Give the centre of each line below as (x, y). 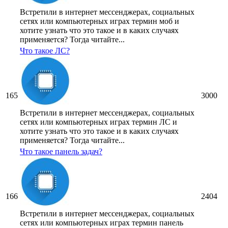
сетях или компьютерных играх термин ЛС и (98, 122)
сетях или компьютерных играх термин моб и (99, 21)
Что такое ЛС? (45, 51)
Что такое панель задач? (61, 152)
